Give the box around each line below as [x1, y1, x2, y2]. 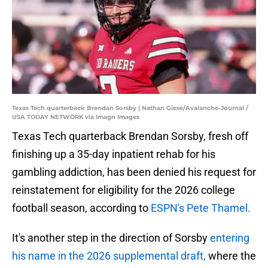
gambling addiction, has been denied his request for [12, 166, 256, 179]
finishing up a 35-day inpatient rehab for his [12, 148, 215, 161]
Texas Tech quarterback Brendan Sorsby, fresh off [12, 130, 248, 143]
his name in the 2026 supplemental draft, [12, 249, 208, 263]
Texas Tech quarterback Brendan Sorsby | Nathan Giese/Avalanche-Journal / [12, 104, 248, 112]
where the [208, 249, 256, 263]
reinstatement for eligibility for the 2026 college [12, 184, 235, 197]
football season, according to [12, 202, 151, 215]
